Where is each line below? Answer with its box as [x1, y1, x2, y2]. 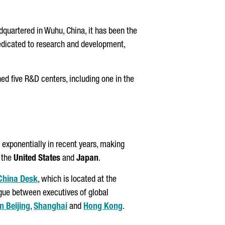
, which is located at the [38, 175, 117, 184]
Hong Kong [83, 202, 123, 211]
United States [14, 154, 60, 163]
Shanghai [34, 202, 67, 211]
